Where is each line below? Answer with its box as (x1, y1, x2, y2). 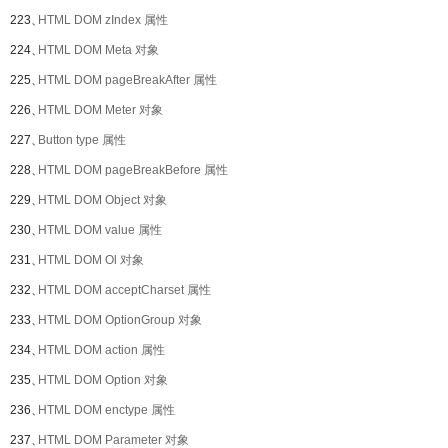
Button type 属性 (38, 133, 126, 147)
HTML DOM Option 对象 (38, 373, 168, 387)
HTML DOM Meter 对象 (38, 103, 163, 117)
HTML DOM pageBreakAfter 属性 (38, 73, 217, 87)
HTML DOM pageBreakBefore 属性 (38, 163, 228, 177)
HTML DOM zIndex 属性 (38, 13, 168, 27)
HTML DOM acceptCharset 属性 (38, 283, 211, 297)
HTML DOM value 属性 (38, 223, 162, 237)
